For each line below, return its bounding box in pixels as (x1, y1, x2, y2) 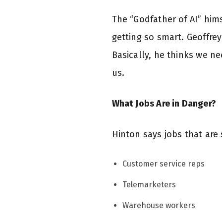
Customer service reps (122, 159, 205, 168)
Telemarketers (122, 179, 176, 189)
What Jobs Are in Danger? (111, 98, 216, 109)
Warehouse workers (122, 200, 195, 210)
